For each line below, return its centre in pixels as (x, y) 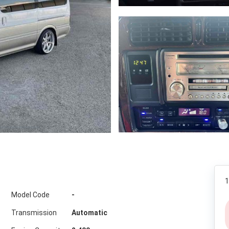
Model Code (30, 195)
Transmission (34, 213)
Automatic (89, 213)
